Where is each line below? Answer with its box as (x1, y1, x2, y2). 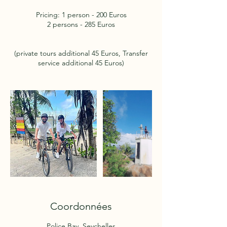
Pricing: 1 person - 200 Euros (35, 10, 127, 19)
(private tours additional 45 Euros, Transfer (14, 49, 148, 58)
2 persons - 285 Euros (47, 20, 115, 29)
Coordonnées (50, 200, 112, 212)
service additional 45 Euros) (38, 58, 124, 67)
